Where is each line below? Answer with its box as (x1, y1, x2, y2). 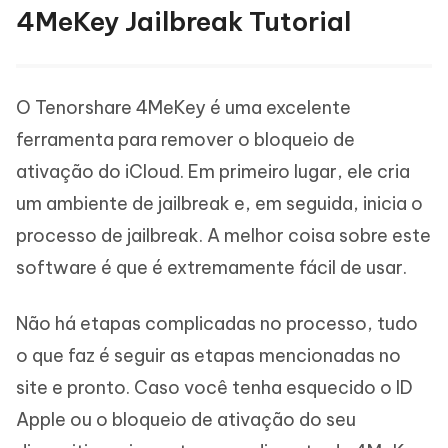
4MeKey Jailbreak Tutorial (16, 4, 351, 38)
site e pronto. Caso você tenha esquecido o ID (16, 375, 413, 399)
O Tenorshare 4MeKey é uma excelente (16, 95, 351, 119)
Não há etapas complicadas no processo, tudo (16, 311, 418, 335)
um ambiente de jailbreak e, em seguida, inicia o (16, 191, 423, 215)
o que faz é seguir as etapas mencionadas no (16, 343, 401, 367)
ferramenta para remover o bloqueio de (16, 127, 355, 151)
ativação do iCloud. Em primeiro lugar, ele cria (16, 159, 410, 183)
